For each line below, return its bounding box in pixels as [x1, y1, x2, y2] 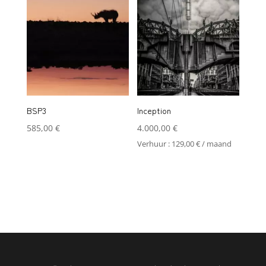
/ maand [200, 139, 232, 150]
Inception [137, 104, 172, 117]
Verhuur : [137, 139, 172, 150]
